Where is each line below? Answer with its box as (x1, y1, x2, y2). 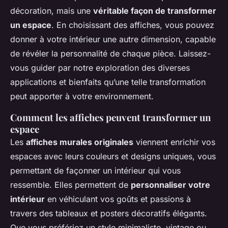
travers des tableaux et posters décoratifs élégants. (10, 208, 207, 219)
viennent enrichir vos (133, 137, 215, 148)
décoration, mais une (10, 6, 93, 16)
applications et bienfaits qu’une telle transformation (10, 77, 206, 88)
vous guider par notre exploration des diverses (10, 63, 190, 73)
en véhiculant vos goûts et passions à (45, 194, 191, 205)
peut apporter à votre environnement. (10, 91, 154, 102)
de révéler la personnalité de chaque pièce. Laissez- (10, 48, 211, 59)
